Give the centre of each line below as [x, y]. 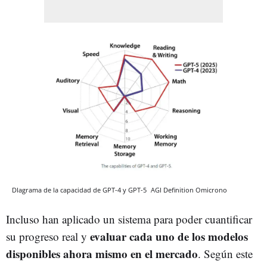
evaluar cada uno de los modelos [169, 237]
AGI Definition [172, 190]
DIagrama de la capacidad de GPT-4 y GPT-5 [80, 190]
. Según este [225, 254]
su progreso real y [48, 237]
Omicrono [211, 190]
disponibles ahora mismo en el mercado [102, 254]
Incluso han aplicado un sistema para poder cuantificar [129, 219]
